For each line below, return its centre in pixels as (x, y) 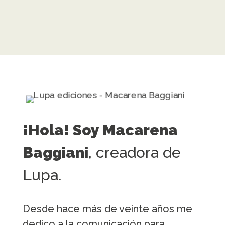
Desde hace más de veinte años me (107, 209)
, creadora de (134, 152)
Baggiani (55, 152)
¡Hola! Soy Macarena (100, 130)
